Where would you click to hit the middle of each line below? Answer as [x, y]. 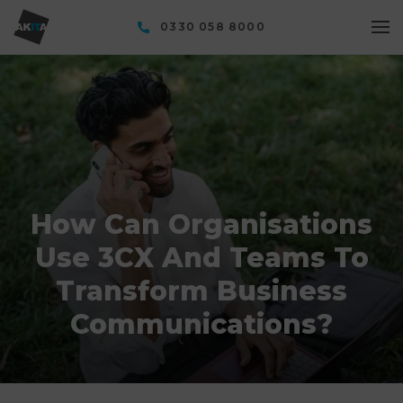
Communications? [201, 324]
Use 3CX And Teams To [201, 258]
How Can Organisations [201, 224]
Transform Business [201, 291]
